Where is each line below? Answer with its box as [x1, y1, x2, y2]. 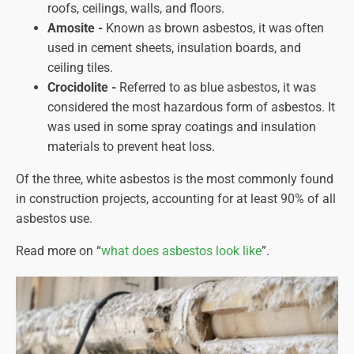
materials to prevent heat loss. [47, 139, 215, 155]
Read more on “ [16, 243, 101, 259]
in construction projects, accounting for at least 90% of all [16, 191, 336, 207]
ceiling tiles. [47, 60, 113, 76]
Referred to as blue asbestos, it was [116, 80, 316, 96]
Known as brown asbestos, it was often [103, 21, 324, 36]
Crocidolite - [47, 80, 116, 96]
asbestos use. [16, 211, 92, 227]
